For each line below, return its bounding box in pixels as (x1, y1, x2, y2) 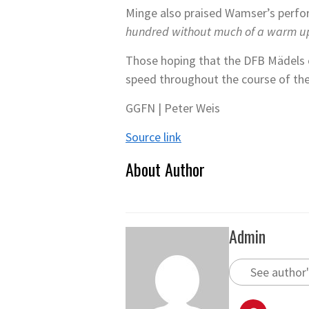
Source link (126, 129, 181, 145)
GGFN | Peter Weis (126, 100, 220, 116)
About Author (126, 157, 205, 181)
